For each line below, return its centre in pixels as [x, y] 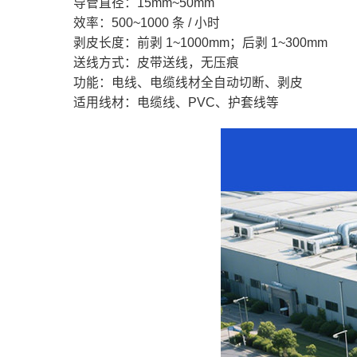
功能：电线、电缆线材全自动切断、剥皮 [188, 82]
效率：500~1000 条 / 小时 [147, 22]
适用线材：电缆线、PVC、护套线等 [176, 102]
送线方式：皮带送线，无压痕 [156, 62]
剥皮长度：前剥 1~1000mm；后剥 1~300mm [200, 42]
